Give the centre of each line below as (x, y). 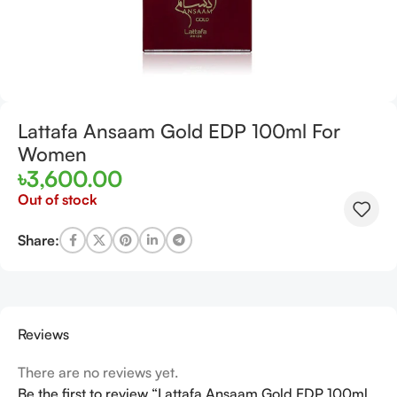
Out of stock (58, 199)
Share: (39, 240)
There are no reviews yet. (98, 373)
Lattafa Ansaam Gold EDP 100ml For (179, 131)
